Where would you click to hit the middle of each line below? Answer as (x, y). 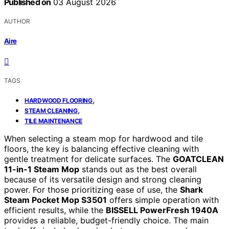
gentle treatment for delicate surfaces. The (88, 159)
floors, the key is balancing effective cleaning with (101, 148)
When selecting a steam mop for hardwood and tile (104, 138)
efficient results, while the (55, 210)
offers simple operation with (163, 200)
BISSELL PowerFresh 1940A (162, 210)
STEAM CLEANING (51, 110)
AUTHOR (17, 21)
